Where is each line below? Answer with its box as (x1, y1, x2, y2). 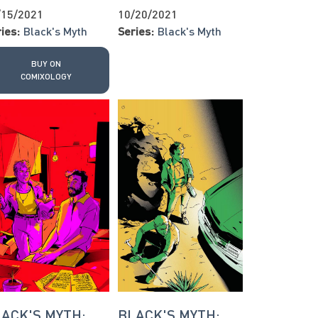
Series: (117, 23, 154, 38)
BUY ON (31, 57, 62, 69)
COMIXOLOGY (21, 70, 72, 82)
